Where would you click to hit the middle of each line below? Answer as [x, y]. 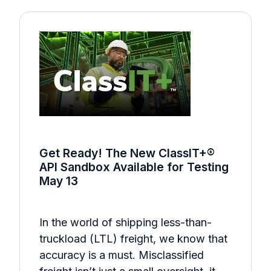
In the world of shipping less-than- [126, 223]
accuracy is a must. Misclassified [122, 255]
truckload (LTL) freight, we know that [133, 239]
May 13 [59, 181]
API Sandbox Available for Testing [134, 167]
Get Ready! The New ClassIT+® [127, 153]
